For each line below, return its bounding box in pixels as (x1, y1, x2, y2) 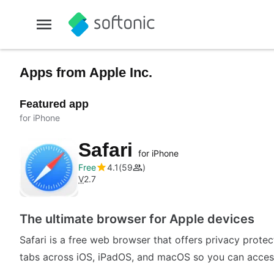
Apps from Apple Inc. (20, 65, 152, 80)
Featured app (20, 98, 89, 110)
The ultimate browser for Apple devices (20, 212, 254, 226)
